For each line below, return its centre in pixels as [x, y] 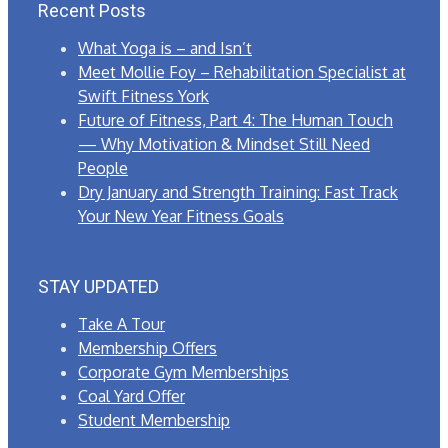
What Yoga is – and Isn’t [165, 48]
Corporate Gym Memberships [183, 372]
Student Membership [154, 420]
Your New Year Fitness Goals [181, 216]
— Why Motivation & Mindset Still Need [224, 144]
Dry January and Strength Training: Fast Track [238, 192]
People [103, 168]
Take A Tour [121, 324]
